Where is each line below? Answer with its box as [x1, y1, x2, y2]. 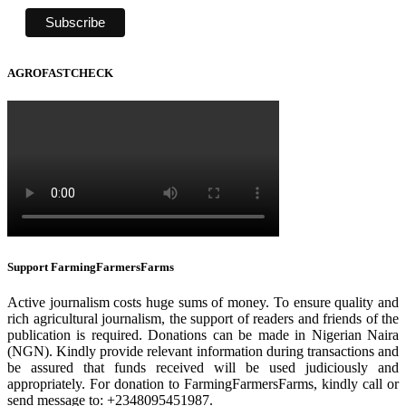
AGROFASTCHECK [7, 65, 113, 80]
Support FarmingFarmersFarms [7, 260, 174, 275]
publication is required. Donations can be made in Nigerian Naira [7, 327, 399, 343]
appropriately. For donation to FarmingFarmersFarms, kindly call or [7, 376, 399, 392]
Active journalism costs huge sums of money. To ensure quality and [7, 295, 399, 311]
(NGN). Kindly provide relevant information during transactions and [7, 343, 399, 360]
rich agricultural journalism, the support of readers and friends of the [7, 311, 399, 327]
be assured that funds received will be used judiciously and [7, 360, 399, 376]
